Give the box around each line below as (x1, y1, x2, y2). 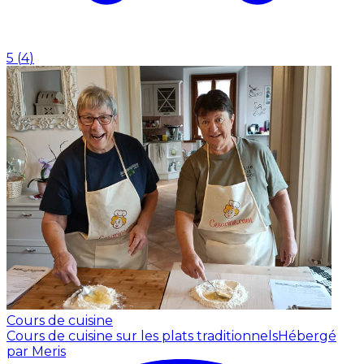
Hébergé (278, 327, 336, 344)
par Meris (6, 343, 66, 359)
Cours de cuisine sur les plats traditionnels (6, 327, 278, 344)
